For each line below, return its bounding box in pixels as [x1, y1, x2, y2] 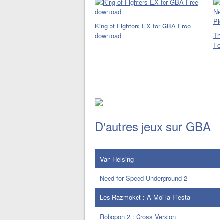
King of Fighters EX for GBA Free [95, 21, 191, 30]
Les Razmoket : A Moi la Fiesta [100, 192, 190, 202]
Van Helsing [100, 154, 134, 164]
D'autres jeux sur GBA [95, 117, 211, 135]
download [95, 31, 121, 40]
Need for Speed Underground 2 [100, 173, 187, 183]
